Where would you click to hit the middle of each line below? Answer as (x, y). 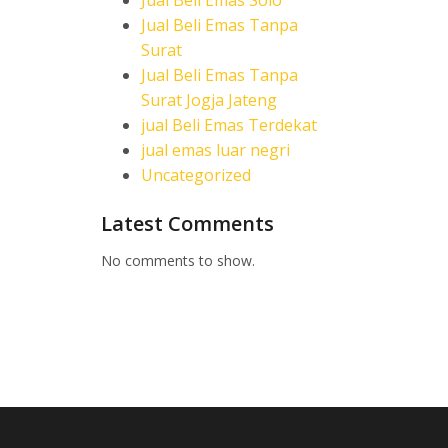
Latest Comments (187, 223)
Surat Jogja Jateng (209, 100)
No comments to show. (178, 260)
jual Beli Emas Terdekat (229, 125)
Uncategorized (196, 175)
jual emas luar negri (215, 150)
